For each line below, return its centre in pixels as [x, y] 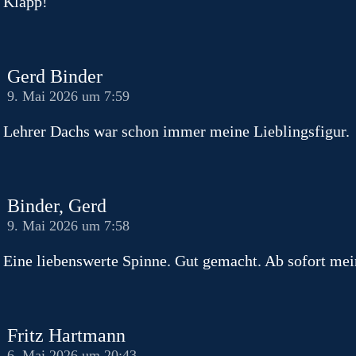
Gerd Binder [55, 76]
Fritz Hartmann [66, 335]
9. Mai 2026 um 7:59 [68, 96]
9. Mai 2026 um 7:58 [68, 225]
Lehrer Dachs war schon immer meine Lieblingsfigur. [176, 131]
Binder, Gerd [57, 205]
